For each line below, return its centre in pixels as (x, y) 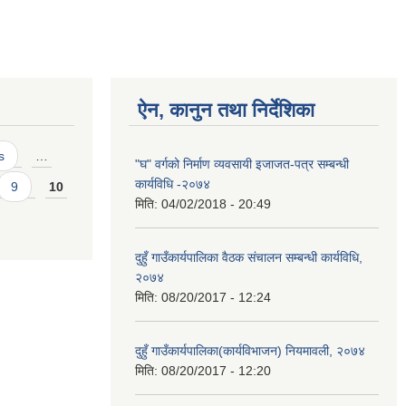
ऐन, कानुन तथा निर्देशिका (226, 110)
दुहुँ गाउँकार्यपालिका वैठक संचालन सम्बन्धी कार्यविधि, (249, 257)
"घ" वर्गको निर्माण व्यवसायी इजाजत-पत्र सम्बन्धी (242, 164)
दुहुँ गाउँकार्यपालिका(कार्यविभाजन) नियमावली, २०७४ (250, 351)
